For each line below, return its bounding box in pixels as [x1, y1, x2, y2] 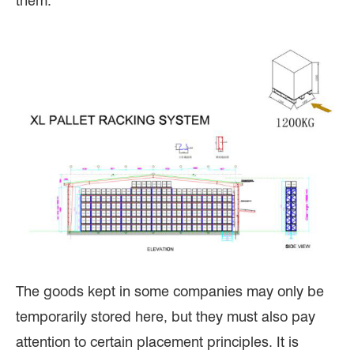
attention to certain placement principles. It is [16, 333, 299, 351]
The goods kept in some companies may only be [16, 283, 324, 300]
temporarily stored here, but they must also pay [16, 308, 315, 326]
